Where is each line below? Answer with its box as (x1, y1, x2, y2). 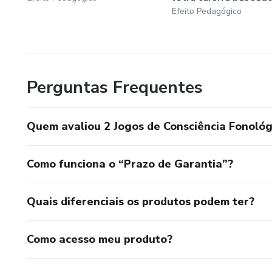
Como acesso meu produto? (27, 231, 172, 246)
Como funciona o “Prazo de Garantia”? (27, 156, 233, 171)
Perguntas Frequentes (27, 75, 203, 99)
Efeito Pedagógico (171, 5, 242, 17)
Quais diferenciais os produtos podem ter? (27, 194, 254, 209)
